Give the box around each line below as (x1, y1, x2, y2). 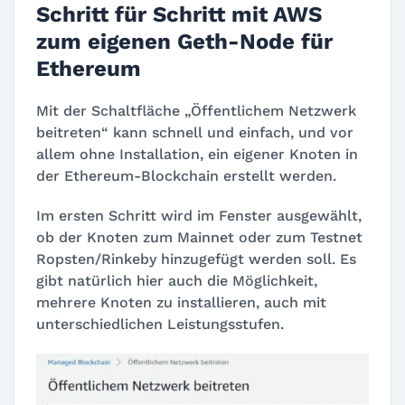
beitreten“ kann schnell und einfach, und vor (36, 124, 353, 142)
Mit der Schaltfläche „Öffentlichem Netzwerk (36, 102, 356, 120)
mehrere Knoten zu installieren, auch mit (36, 294, 326, 312)
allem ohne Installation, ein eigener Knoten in (36, 146, 358, 164)
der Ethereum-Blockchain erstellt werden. (36, 167, 336, 185)
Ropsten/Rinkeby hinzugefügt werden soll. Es (36, 250, 356, 268)
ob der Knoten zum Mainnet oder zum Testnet (36, 229, 363, 247)
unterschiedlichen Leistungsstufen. (36, 316, 284, 334)
